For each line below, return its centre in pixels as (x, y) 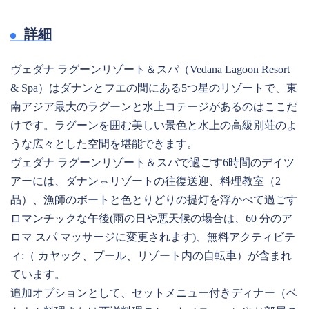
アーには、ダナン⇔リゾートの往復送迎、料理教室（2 (146, 181)
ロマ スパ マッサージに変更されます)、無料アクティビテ (153, 237)
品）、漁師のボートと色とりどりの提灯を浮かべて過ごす (154, 200)
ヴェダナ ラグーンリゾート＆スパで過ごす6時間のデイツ (152, 162)
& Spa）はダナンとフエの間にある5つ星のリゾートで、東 (154, 88)
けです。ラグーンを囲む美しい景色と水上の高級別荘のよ (154, 125)
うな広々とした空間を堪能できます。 (104, 144)
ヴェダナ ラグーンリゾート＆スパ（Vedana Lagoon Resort (150, 69)
